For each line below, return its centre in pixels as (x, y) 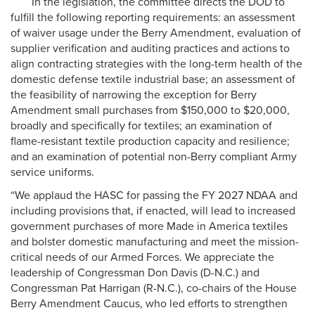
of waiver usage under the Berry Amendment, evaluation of (156, 33)
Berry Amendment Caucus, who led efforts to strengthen (149, 304)
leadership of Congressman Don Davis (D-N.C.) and (135, 273)
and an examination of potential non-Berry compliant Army (154, 157)
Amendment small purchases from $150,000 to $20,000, (150, 110)
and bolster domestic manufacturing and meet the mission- (155, 242)
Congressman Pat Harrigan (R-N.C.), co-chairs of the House (154, 288)
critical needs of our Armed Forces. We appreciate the (142, 257)
